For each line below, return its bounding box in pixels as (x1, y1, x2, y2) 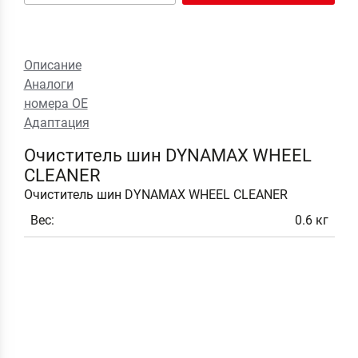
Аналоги (23, 77, 74, 92)
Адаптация (23, 115, 89, 130)
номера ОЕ (23, 96, 88, 111)
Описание (23, 58, 82, 73)
